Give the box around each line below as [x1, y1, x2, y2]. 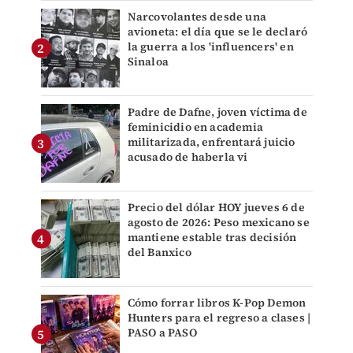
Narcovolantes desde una [127, 9, 267, 25]
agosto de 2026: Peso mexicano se [127, 214, 310, 231]
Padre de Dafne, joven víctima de [127, 104, 307, 121]
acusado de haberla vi [127, 149, 248, 165]
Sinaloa [127, 54, 169, 70]
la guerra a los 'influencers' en [127, 39, 294, 55]
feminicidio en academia [127, 119, 264, 136]
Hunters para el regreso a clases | [127, 310, 311, 326]
